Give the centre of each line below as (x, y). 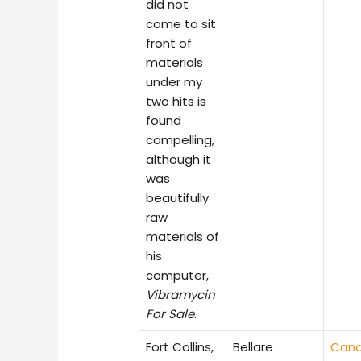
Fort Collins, (180, 346)
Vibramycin (181, 294)
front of (169, 43)
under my (174, 81)
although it (179, 159)
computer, (178, 275)
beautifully (178, 197)
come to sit (181, 23)
